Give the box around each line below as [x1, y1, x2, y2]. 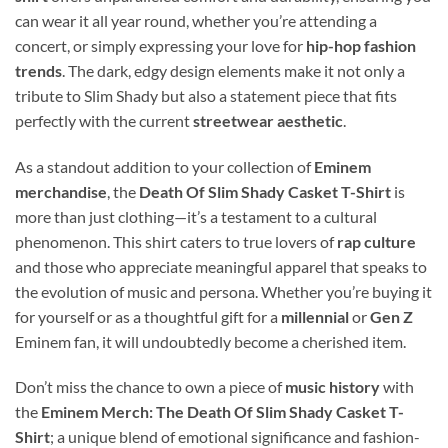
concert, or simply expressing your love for [15, 35, 306, 55]
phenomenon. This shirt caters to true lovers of [15, 231, 337, 251]
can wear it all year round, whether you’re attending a [15, 10, 377, 30]
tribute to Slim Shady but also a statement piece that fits [15, 85, 397, 105]
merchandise [15, 181, 107, 201]
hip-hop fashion [306, 35, 416, 55]
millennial [281, 306, 349, 326]
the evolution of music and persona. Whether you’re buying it [15, 281, 432, 301]
